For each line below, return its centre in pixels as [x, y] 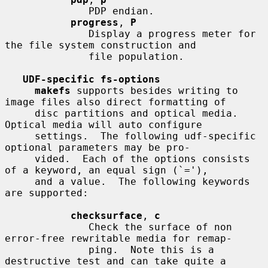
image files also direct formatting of [115, 102]
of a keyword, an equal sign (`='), [106, 170]
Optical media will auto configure [103, 124]
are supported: [47, 193]
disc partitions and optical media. [20, 113]
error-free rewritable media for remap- [118, 238]
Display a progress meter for [47, 33]
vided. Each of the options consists [20, 159]
